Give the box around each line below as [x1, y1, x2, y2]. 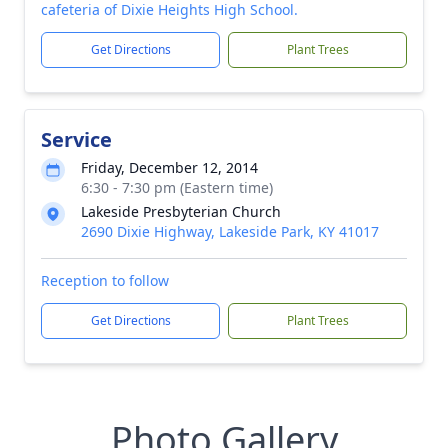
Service [41, 126, 112, 153]
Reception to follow [41, 271, 169, 290]
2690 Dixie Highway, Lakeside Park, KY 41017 [81, 222, 379, 241]
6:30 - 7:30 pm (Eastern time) [81, 178, 273, 197]
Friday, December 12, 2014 [81, 158, 258, 177]
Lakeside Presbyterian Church [81, 202, 281, 221]
